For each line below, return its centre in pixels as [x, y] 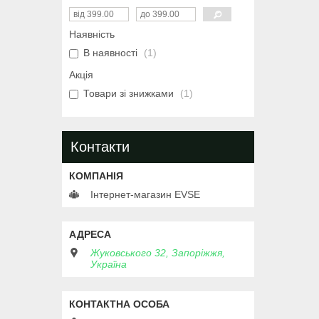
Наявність [92, 35]
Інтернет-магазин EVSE [145, 195]
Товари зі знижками [129, 94]
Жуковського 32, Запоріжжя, [158, 253]
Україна [109, 265]
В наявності [110, 53]
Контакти [100, 147]
